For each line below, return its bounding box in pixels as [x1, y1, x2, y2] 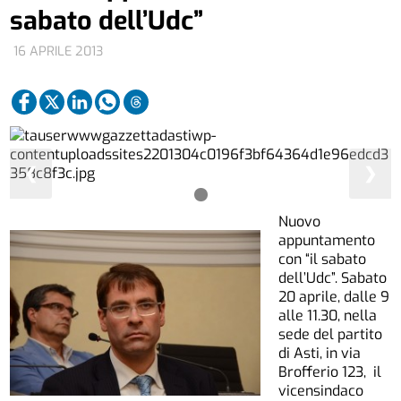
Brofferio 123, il [278, 362, 382, 381]
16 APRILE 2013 [13, 43, 104, 61]
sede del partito [278, 324, 383, 344]
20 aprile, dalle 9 [278, 286, 390, 306]
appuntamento [278, 230, 376, 250]
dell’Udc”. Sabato [278, 268, 388, 287]
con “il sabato [278, 249, 367, 269]
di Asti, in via [278, 343, 362, 363]
